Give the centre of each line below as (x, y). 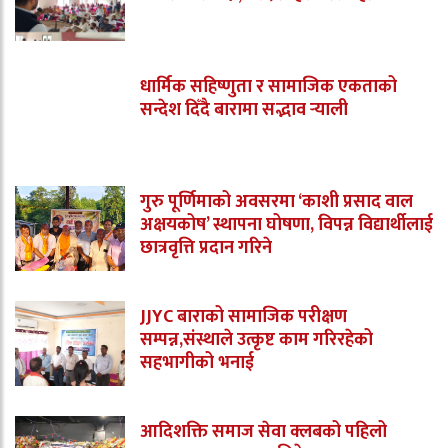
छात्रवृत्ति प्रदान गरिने (206, 247)
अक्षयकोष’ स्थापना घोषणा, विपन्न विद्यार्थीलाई (286, 224)
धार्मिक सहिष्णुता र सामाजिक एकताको (268, 86)
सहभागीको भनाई (197, 362)
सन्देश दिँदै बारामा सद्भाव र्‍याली (244, 109)
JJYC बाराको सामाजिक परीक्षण (243, 316)
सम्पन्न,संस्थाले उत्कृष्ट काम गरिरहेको (256, 339)
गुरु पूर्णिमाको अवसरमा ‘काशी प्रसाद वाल (276, 201)
